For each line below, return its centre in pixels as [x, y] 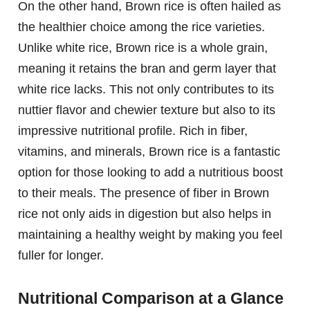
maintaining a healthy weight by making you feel [150, 234]
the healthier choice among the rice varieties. [142, 27]
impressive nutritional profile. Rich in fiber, [133, 130]
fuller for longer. [61, 255]
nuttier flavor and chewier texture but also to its [147, 110]
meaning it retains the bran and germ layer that [147, 68]
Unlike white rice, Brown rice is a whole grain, [143, 47]
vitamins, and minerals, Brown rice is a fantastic [149, 151]
